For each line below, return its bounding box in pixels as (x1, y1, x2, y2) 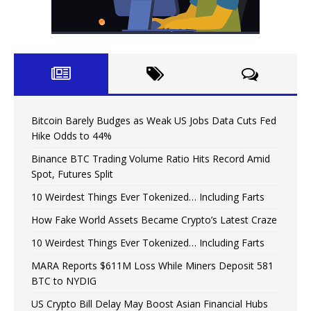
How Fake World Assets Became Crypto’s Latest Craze (31, 213, 277, 227)
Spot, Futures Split (31, 167, 113, 181)
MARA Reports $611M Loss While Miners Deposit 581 (31, 259, 274, 273)
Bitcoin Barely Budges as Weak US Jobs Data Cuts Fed (31, 114, 276, 128)
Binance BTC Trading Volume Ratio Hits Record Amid (31, 152, 270, 166)
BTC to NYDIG (31, 274, 96, 288)
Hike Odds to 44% (31, 129, 112, 143)
